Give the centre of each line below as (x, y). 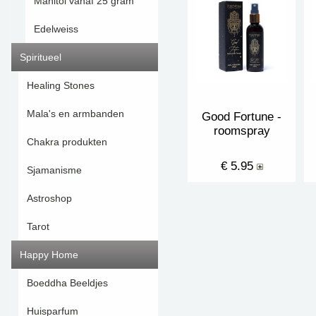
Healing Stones (61, 85)
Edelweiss (56, 29)
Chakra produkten (67, 142)
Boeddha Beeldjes (67, 283)
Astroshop (49, 198)
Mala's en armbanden (75, 114)
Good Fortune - (242, 117)
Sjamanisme (54, 170)
